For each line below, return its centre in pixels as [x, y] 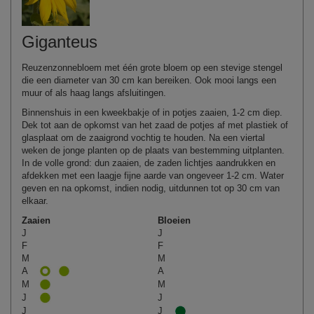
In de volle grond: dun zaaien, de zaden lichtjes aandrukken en [149, 163]
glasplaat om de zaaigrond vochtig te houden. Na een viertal [143, 137]
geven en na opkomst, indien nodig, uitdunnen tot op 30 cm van [151, 188]
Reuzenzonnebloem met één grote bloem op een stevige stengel [152, 67]
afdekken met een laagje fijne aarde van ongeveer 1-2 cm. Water [153, 175]
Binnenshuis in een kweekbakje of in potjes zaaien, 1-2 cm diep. [152, 112]
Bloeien [174, 220]
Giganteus [60, 41]
